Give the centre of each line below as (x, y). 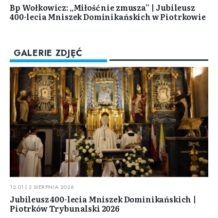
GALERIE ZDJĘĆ (48, 53)
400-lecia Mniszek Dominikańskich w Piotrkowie (108, 17)
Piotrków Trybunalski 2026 (65, 208)
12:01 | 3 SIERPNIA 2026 (42, 187)
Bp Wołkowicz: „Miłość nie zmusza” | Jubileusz (102, 8)
